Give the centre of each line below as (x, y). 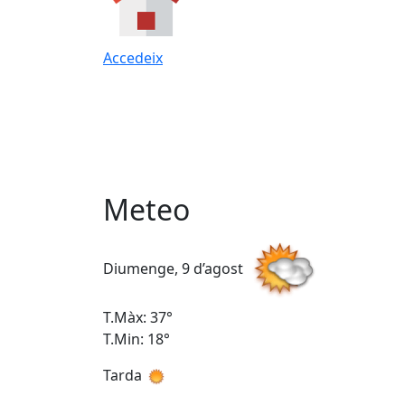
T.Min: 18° (137, 339)
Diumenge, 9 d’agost (175, 269)
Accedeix (133, 57)
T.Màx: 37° (138, 318)
